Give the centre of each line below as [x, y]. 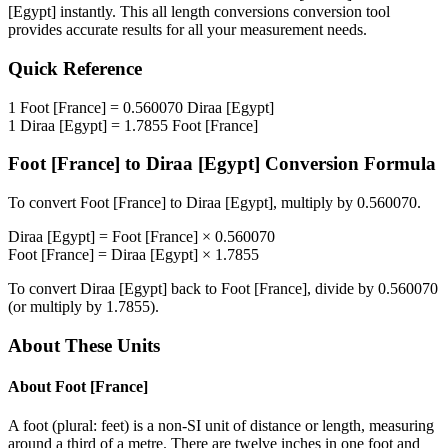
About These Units [84, 345]
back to [194, 289]
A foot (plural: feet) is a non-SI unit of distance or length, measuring [221, 426]
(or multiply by [57, 307]
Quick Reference [75, 69]
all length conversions [220, 12]
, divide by [342, 289]
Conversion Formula [348, 164]
